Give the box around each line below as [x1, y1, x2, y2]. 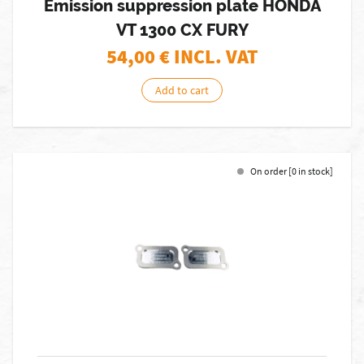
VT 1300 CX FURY [115, 20, 249, 40]
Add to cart [155, 83, 209, 97]
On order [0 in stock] [250, 165, 333, 177]
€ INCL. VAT [158, 44, 258, 69]
